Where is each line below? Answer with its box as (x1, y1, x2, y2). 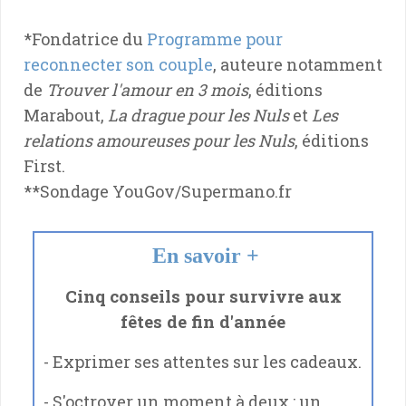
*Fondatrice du (24, 27, 147, 50)
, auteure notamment (213, 53, 382, 75)
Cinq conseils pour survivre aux (64, 284, 342, 307)
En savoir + (152, 243, 259, 267)
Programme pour (147, 27, 283, 50)
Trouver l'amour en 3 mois (46, 78, 248, 101)
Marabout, (24, 103, 108, 126)
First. (24, 154, 65, 177)
